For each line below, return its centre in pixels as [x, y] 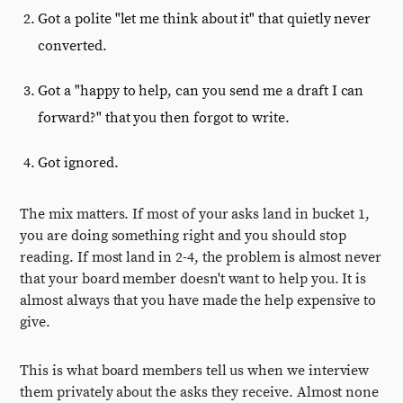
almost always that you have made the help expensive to [198, 300]
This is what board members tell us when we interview [195, 371]
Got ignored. [78, 163]
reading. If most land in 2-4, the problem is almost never [201, 257]
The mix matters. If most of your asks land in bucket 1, [195, 214]
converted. [72, 46]
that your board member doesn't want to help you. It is [193, 279]
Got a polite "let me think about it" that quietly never [205, 19]
